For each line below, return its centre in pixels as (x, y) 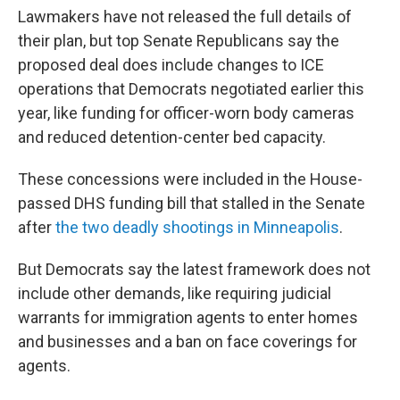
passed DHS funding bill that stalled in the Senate (192, 203)
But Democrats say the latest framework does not (194, 269)
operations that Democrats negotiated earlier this (191, 89)
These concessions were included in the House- (190, 179)
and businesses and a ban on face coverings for (187, 342)
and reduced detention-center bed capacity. (172, 137)
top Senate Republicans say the (228, 41)
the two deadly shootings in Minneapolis (197, 227)
